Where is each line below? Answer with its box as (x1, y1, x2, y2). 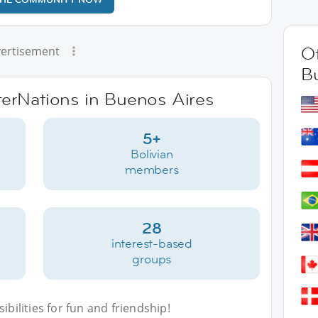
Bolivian (131, 146, 173, 162)
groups (132, 251, 172, 267)
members (125, 162, 179, 177)
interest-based (111, 236, 192, 251)
